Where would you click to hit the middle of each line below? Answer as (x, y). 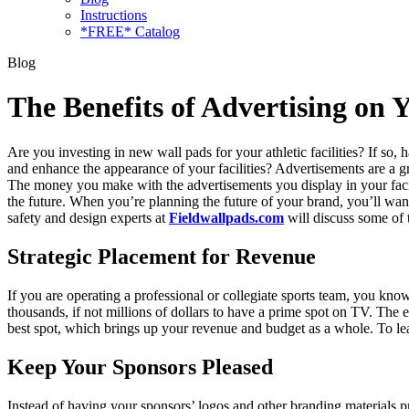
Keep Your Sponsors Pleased (140, 367)
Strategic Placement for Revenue (162, 256)
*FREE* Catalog (130, 31)
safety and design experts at (88, 217)
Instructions (114, 15)
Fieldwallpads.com (226, 217)
